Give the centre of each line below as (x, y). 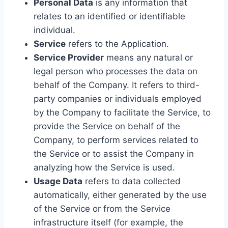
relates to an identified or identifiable (109, 16)
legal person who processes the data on (116, 71)
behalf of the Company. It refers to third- (117, 85)
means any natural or (148, 58)
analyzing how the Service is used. (104, 167)
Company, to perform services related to (116, 140)
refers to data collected (132, 181)
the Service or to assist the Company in (114, 154)
